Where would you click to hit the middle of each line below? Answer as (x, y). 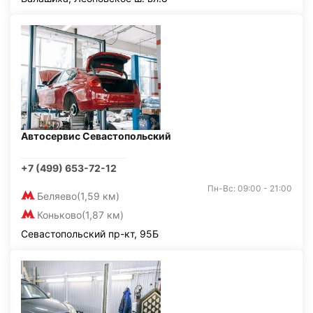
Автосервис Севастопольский (96, 136)
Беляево (57, 196)
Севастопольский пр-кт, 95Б (90, 234)
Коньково (59, 215)
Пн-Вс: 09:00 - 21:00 (250, 188)
